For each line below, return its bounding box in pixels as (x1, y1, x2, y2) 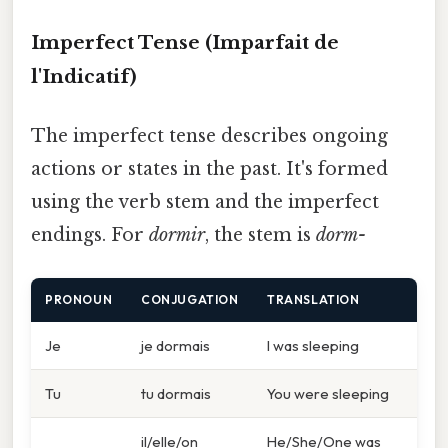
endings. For (31, 223, 149, 246)
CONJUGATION (141, 292, 239, 308)
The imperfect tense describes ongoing (31, 124, 388, 147)
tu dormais (141, 384, 211, 404)
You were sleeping (267, 384, 389, 404)
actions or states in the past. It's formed (31, 157, 388, 180)
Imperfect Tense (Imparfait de (31, 30, 339, 54)
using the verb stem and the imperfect (31, 190, 379, 213)
